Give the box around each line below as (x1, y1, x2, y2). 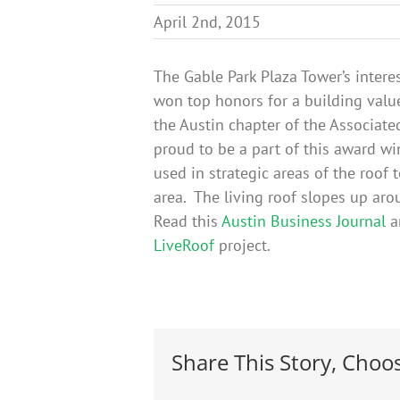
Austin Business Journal (221, 210, 386, 231)
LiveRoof (154, 234, 214, 255)
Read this (154, 210, 221, 231)
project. (214, 234, 271, 255)
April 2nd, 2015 (154, 11, 261, 32)
